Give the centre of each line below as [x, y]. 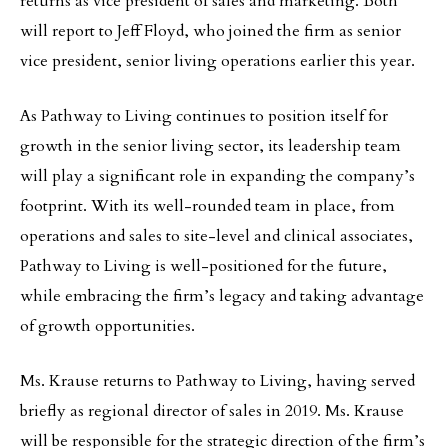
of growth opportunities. [109, 326]
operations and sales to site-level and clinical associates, [216, 236]
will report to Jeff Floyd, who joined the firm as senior [210, 31]
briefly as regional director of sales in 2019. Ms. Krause [212, 411]
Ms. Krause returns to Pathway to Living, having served [217, 381]
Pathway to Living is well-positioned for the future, [203, 266]
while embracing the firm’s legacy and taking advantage [222, 296]
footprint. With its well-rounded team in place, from [207, 206]
